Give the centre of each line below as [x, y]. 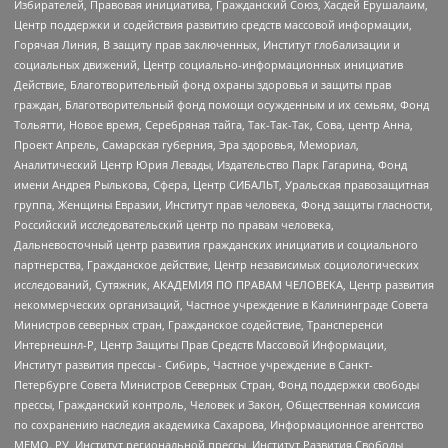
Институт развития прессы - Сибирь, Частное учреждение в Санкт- [193, 365]
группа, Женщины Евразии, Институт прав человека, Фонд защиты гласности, [223, 205]
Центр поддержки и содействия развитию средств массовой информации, [213, 25]
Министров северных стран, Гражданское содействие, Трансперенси [198, 325]
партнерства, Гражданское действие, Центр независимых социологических [216, 265]
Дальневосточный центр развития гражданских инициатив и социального [216, 245]
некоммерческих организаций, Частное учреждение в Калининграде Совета [221, 305]
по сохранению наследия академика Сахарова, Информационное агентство [219, 425]
